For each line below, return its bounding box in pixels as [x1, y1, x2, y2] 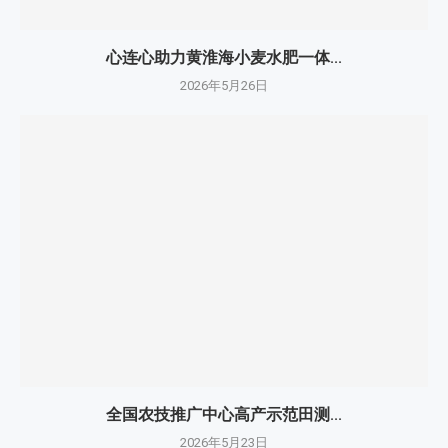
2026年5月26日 [180, 78, 268, 93]
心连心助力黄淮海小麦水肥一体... [106, 48, 342, 67]
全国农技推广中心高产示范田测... [106, 405, 342, 424]
